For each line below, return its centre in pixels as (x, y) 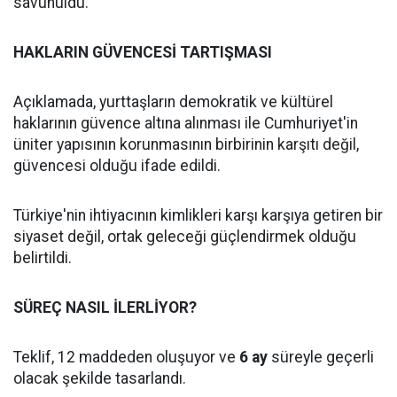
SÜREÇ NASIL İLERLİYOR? (105, 307)
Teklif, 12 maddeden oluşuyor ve (126, 357)
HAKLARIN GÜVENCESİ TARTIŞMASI (143, 52)
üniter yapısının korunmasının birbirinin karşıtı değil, (186, 144)
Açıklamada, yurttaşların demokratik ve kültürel (173, 102)
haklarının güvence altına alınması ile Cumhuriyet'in (186, 123)
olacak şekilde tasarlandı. (100, 378)
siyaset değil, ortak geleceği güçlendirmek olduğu (185, 237)
